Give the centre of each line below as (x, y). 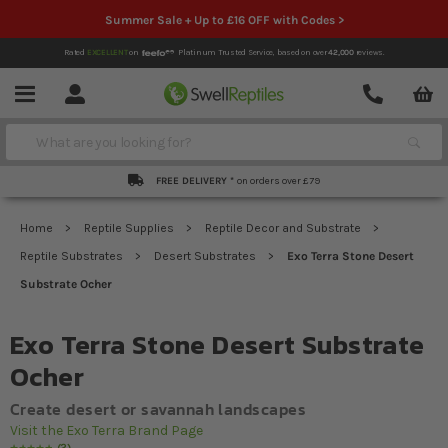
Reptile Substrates (73, 256)
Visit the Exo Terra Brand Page (106, 430)
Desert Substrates (206, 256)
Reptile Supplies (130, 228)
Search (40, 126)
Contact (400, 92)
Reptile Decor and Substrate (284, 228)
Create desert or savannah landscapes (158, 409)
